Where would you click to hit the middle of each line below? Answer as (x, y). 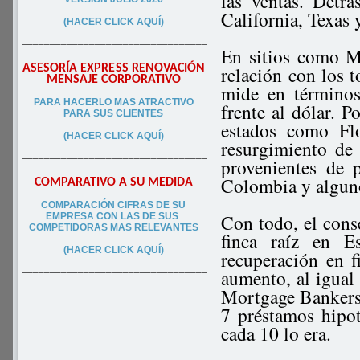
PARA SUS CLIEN (104, 113)
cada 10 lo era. (276, 333)
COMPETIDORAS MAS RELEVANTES (114, 227)
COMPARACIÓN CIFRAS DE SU (114, 205)
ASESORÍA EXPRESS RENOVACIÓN (114, 68)
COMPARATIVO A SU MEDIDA (114, 182)
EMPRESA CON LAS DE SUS (114, 216)
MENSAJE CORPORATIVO (114, 80)
